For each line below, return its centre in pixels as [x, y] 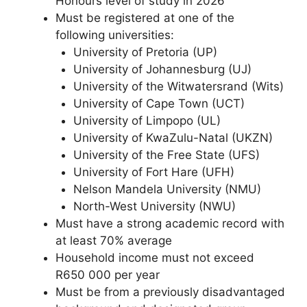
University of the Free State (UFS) [166, 155]
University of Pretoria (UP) [145, 52]
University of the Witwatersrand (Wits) [178, 86]
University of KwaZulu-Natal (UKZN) [173, 137]
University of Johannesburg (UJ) [162, 69]
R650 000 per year [108, 274]
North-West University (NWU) [154, 206]
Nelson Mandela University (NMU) [167, 189]
